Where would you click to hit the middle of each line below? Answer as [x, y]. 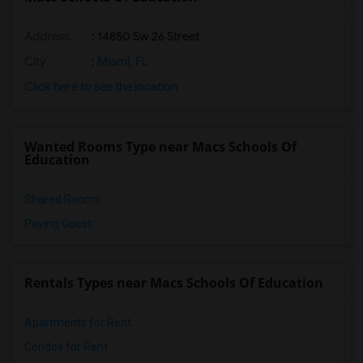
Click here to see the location [101, 87]
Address [47, 36]
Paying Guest [58, 224]
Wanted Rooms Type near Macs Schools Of [160, 147]
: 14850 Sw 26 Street [144, 36]
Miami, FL [122, 62]
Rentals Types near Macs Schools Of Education [174, 283]
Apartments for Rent [78, 322]
